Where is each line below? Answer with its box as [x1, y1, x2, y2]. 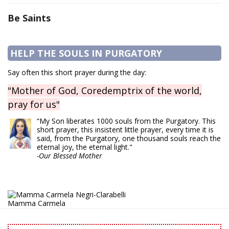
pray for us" [8, 98, 60, 111]
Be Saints [8, 12, 51, 25]
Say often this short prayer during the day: [8, 67, 146, 78]
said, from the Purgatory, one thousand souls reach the [37, 133, 221, 144]
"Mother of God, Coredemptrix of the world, [8, 84, 202, 97]
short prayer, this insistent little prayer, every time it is [37, 125, 214, 135]
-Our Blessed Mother [37, 151, 102, 161]
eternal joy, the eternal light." [37, 142, 132, 152]
